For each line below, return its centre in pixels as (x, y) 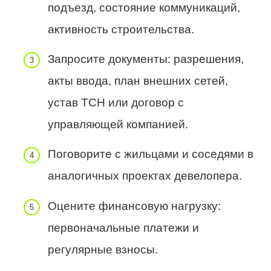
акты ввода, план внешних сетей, (138, 81)
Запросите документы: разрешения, (146, 59)
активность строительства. (121, 29)
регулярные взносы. (103, 249)
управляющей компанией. (118, 125)
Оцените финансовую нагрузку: (134, 206)
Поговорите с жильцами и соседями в (151, 154)
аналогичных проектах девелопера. (145, 176)
